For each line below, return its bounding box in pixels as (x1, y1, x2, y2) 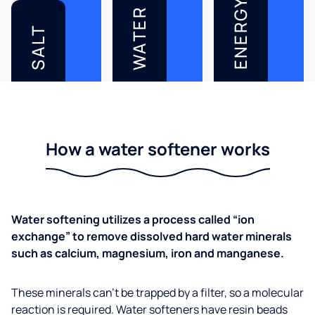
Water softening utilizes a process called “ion (11, 211, 255, 227)
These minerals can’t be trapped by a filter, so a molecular (11, 284, 304, 300)
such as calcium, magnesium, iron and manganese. (11, 245, 284, 261)
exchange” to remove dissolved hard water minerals (11, 228, 292, 244)
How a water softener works (45, 136, 270, 160)
